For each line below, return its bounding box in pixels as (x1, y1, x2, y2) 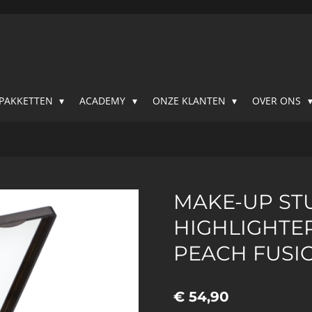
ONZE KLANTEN (152, 94, 228, 107)
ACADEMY (79, 94, 129, 107)
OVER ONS (252, 94, 304, 107)
